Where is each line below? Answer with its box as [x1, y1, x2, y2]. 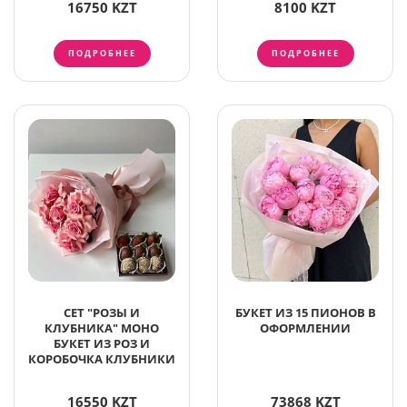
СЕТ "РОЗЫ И [64, 304, 140, 322]
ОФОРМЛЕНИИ [260, 320, 351, 337]
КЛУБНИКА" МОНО [45, 320, 159, 337]
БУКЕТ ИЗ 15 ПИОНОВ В [234, 304, 376, 322]
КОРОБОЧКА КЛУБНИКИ [28, 351, 175, 368]
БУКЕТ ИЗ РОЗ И [54, 335, 150, 352]
